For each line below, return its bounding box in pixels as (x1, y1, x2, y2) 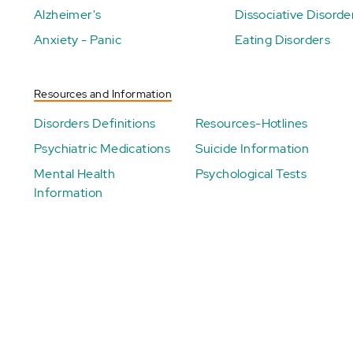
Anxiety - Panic (34, 32, 121, 49)
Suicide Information (195, 140, 310, 158)
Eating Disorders (234, 32, 331, 49)
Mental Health (34, 165, 116, 183)
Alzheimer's (34, 6, 102, 24)
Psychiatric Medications (34, 140, 171, 158)
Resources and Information (34, 87, 172, 102)
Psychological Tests (195, 165, 307, 183)
